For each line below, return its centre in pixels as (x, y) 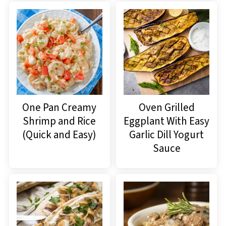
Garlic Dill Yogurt (167, 135)
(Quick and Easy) (60, 135)
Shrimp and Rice (60, 121)
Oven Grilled (166, 108)
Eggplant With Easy (167, 121)
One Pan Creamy (60, 108)
